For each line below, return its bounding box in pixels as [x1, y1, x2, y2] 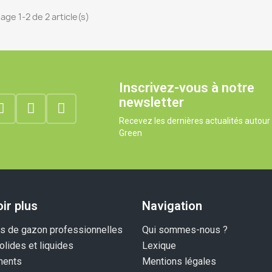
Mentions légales [142, 255, 216, 267]
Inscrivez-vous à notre [118, 80, 254, 95]
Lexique [142, 239, 176, 251]
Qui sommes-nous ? [142, 223, 228, 236]
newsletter [118, 94, 184, 110]
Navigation [142, 198, 202, 213]
